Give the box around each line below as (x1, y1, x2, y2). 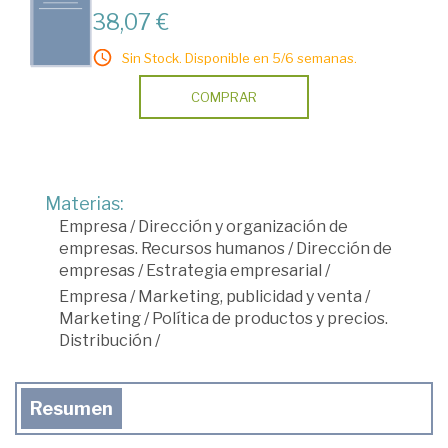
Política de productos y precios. (152, 308, 388, 328)
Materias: (45, 192, 124, 214)
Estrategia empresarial (146, 260, 322, 280)
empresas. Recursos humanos (59, 238, 285, 258)
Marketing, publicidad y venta (138, 286, 362, 306)
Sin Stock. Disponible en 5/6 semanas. (122, 49, 357, 66)
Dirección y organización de (138, 216, 348, 236)
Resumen (30, 397, 113, 419)
